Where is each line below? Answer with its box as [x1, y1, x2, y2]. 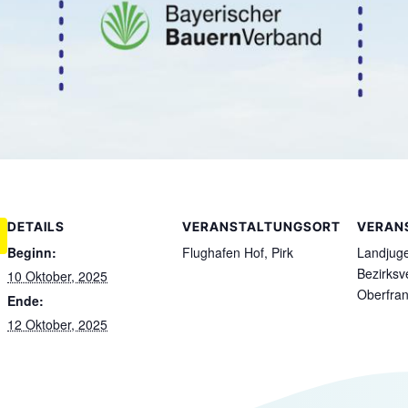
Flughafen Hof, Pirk [182, 243, 293, 261]
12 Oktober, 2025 [7, 315, 107, 333]
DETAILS [7, 219, 65, 234]
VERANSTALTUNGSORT [182, 219, 341, 234]
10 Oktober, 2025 [7, 267, 107, 285]
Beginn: [7, 243, 56, 261]
